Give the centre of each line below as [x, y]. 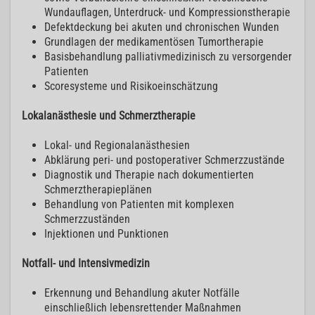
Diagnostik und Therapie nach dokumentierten [149, 175]
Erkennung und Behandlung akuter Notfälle [142, 293]
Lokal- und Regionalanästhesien [117, 146]
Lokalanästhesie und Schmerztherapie [109, 116]
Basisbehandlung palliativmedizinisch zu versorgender [168, 57]
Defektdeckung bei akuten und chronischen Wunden [162, 27]
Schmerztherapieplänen [98, 190]
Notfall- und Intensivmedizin [86, 264]
